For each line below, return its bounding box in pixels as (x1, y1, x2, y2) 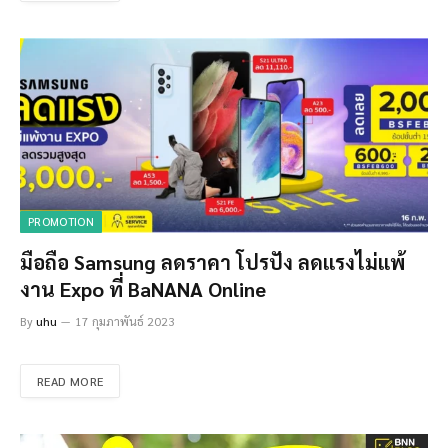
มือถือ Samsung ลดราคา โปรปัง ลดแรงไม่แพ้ (20, 249, 405, 276)
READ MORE (37, 373, 104, 390)
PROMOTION (28, 214, 94, 230)
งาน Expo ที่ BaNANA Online (20, 276, 266, 303)
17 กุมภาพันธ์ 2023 (75, 313, 175, 330)
